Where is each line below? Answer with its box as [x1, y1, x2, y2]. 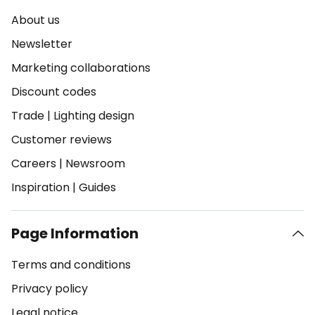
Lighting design [53, 108, 134, 124]
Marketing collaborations [11, 60, 150, 76]
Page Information [11, 224, 139, 243]
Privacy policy [11, 281, 88, 297]
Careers [11, 155, 56, 172]
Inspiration [11, 179, 70, 195]
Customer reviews [11, 131, 112, 148]
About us [11, 12, 60, 28]
